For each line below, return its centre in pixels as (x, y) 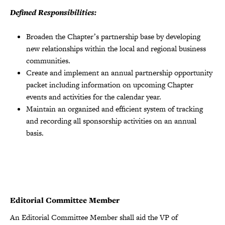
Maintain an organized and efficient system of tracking (115, 108)
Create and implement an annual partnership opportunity (119, 72)
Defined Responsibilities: (53, 12)
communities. (48, 60)
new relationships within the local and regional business (116, 48)
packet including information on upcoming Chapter (110, 84)
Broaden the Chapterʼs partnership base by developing (113, 36)
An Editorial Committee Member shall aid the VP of (94, 217)
